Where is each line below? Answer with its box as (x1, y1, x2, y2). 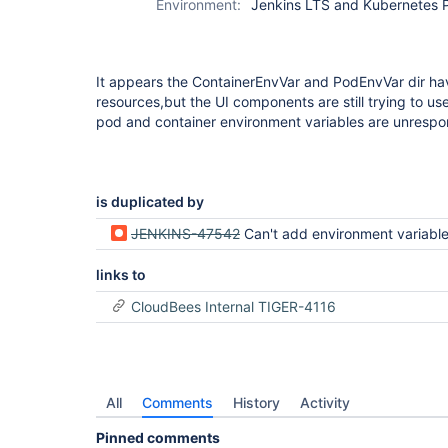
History (233, 394, 280, 411)
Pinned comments (96, 429, 220, 446)
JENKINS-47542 (131, 225, 240, 242)
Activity (300, 394, 350, 411)
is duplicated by (96, 193, 204, 210)
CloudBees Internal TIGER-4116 (131, 298, 336, 315)
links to (96, 266, 146, 283)
